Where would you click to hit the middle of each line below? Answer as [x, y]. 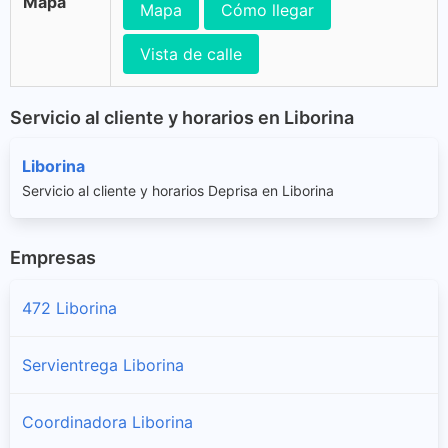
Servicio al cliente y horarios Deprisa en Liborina [178, 190]
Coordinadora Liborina [107, 421]
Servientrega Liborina [103, 364]
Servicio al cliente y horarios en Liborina [182, 117]
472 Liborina [69, 307]
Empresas [53, 257]
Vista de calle [191, 54]
